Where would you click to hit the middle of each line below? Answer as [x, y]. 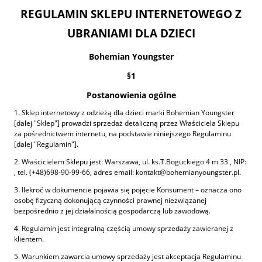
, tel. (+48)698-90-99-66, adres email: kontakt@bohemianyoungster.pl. [127, 173]
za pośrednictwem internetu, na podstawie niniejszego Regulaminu [123, 134]
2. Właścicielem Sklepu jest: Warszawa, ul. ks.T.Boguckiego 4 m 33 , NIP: [130, 162]
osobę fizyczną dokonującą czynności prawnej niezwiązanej [110, 201]
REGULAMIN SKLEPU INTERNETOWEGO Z [131, 14]
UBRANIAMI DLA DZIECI [131, 33]
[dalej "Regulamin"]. [46, 144]
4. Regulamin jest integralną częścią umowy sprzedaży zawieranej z [124, 229]
